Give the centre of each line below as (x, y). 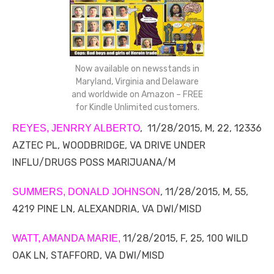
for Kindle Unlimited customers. (137, 108)
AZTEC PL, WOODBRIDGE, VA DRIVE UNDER (109, 146)
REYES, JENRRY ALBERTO (76, 128)
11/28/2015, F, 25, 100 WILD (184, 239)
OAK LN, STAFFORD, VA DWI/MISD (88, 256)
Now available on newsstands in (137, 69)
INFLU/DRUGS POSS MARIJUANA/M (94, 163)
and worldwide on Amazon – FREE (137, 95)
